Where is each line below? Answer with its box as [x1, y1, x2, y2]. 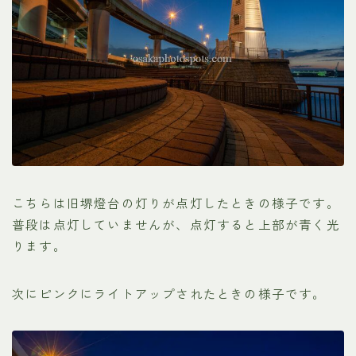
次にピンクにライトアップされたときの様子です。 [12, 284, 327, 302]
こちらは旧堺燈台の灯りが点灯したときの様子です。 [12, 193, 340, 211]
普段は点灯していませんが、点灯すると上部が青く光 [12, 215, 340, 233]
